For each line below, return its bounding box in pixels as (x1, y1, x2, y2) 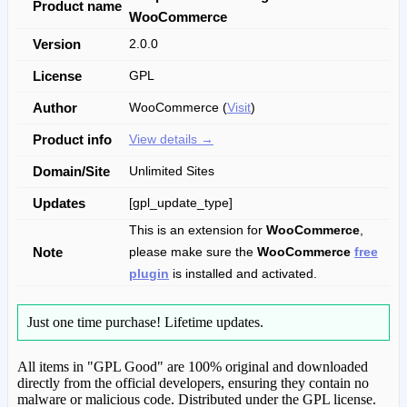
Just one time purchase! (27, 313, 164, 330)
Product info (33, 131, 112, 147)
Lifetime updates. (164, 313, 263, 330)
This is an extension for (129, 223, 266, 237)
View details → (129, 132, 213, 146)
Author (33, 99, 77, 115)
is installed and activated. (169, 266, 317, 281)
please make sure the (129, 244, 257, 259)
